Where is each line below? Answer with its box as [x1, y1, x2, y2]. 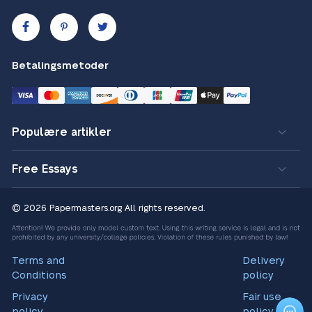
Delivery [242, 255, 286, 266]
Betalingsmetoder [12, 60, 109, 71]
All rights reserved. [125, 203, 205, 213]
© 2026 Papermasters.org [12, 203, 122, 213]
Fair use [242, 291, 282, 302]
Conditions [12, 270, 67, 281]
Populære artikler [12, 126, 111, 138]
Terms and [12, 255, 65, 266]
